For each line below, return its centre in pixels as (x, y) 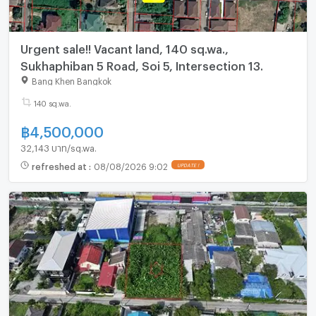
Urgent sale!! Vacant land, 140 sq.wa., (124, 47)
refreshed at (60, 165)
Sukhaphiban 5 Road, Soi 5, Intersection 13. (141, 64)
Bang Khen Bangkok (71, 80)
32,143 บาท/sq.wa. (58, 146)
